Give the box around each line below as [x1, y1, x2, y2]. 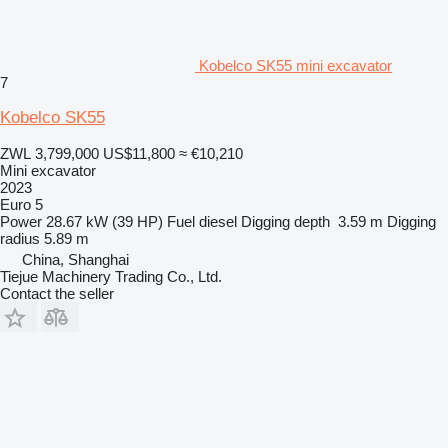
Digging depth [241, 212, 330, 230]
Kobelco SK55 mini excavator [199, 56, 392, 74]
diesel [199, 212, 237, 230]
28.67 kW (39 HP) [46, 212, 163, 230]
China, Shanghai [22, 250, 129, 268]
